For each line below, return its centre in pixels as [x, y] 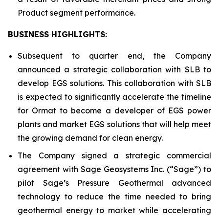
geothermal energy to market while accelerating [114, 210]
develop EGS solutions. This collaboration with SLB [114, 83]
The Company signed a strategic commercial [114, 155]
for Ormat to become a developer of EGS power [114, 110]
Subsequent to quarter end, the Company [114, 56]
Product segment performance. [77, 13]
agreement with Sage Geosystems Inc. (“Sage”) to [114, 169]
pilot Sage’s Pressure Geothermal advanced [114, 183]
